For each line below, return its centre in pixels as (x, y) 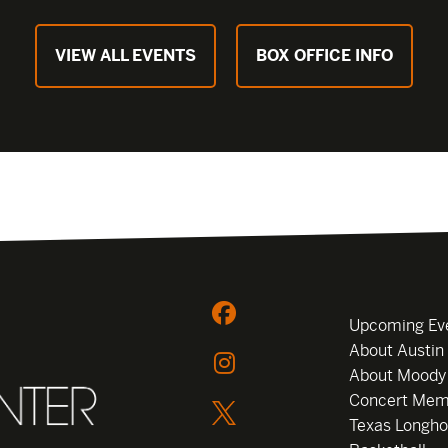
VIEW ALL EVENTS (125, 56)
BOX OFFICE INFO (324, 56)
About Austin (396, 351)
